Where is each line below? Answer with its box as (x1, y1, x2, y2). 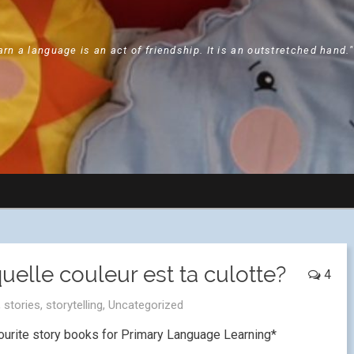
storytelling (46, 298, 103, 312)
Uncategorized (108, 298, 183, 312)
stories (4, 298, 40, 312)
